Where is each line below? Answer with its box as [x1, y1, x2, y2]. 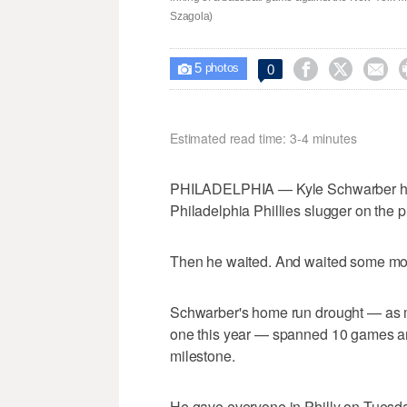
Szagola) [170, 9, 213, 23]
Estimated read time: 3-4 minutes [170, 128, 357, 147]
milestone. [170, 344, 235, 366]
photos [201, 61, 240, 74]
